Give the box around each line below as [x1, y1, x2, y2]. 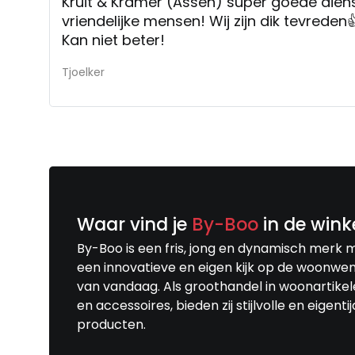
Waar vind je [77, 211, 192, 237]
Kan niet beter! [62, 29, 165, 50]
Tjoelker [62, 63, 105, 80]
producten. [77, 315, 146, 334]
